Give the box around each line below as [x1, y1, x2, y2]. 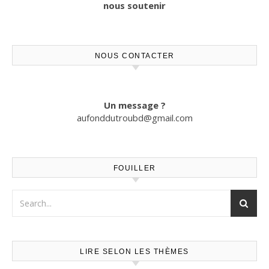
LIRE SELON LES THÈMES [80, 247, 189, 256]
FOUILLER [113, 163, 156, 172]
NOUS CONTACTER [94, 51, 175, 60]
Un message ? [103, 98, 166, 111]
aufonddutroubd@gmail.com [76, 111, 193, 124]
